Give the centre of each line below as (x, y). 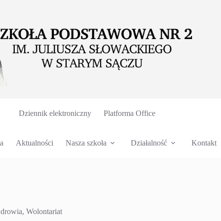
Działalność (149, 143)
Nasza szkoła (86, 143)
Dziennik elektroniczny (55, 113)
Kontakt (204, 143)
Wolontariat (44, 212)
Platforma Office (130, 113)
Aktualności (34, 143)
